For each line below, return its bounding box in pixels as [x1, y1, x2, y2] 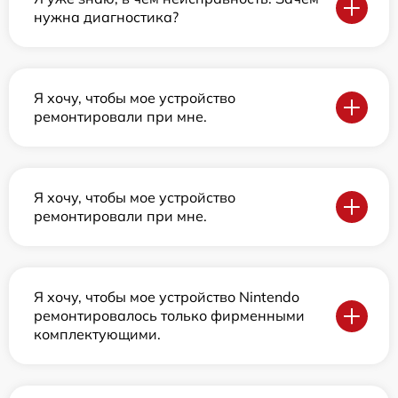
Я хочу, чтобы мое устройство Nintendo [34, 288, 299, 306]
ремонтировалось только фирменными [34, 306, 305, 325]
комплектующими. [34, 325, 161, 344]
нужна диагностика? [34, 8, 179, 27]
